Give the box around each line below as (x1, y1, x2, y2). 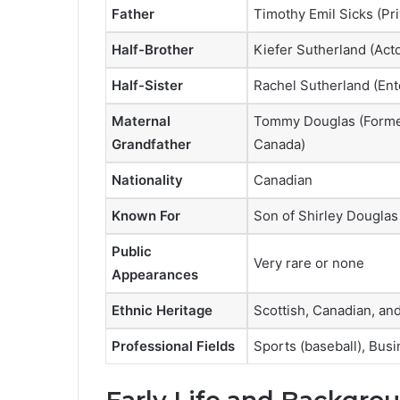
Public (112, 242, 152, 260)
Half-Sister (112, 76, 183, 94)
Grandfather (112, 135, 191, 153)
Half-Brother (112, 40, 194, 58)
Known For (112, 206, 180, 224)
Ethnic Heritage (112, 301, 212, 319)
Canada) (254, 135, 305, 153)
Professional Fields (112, 337, 235, 354)
